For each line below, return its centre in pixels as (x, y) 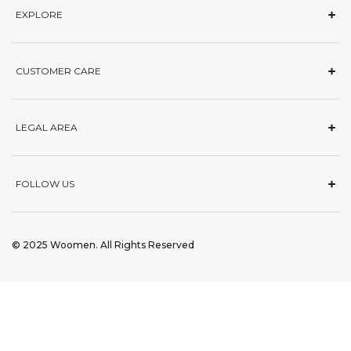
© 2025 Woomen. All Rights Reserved (103, 245)
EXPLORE (39, 14)
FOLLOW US (45, 184)
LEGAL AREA (47, 127)
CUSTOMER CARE (58, 71)
